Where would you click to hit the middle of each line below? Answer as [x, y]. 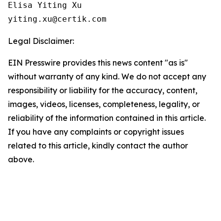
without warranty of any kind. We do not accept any [107, 76]
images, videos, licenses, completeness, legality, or [104, 104]
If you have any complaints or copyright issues [96, 132]
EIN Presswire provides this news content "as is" [98, 63]
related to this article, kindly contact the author [98, 146]
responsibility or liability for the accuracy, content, [103, 90]
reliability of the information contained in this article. [107, 118]
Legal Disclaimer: [41, 41]
